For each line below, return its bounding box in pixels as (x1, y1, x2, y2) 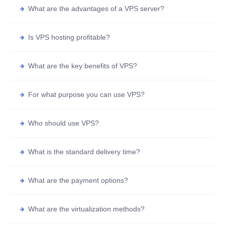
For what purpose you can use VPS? (28, 90, 145, 98)
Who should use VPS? (28, 119, 99, 127)
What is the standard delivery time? (28, 147, 140, 156)
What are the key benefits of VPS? (28, 61, 137, 70)
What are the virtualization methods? (28, 204, 145, 213)
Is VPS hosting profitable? (28, 33, 110, 41)
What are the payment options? (28, 176, 128, 184)
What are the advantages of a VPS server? (28, 4, 164, 13)
